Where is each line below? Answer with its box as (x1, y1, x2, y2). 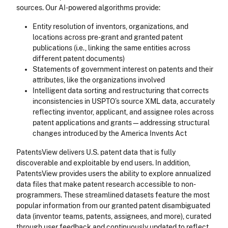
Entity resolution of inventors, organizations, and (33, 22, 188, 31)
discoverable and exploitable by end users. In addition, (16, 159, 190, 167)
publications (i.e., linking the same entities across (33, 44, 190, 52)
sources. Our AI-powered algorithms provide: (16, 4, 160, 12)
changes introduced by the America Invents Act (33, 129, 187, 138)
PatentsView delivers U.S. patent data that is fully (16, 148, 176, 157)
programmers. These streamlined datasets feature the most (16, 191, 210, 199)
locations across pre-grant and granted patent (33, 33, 183, 42)
